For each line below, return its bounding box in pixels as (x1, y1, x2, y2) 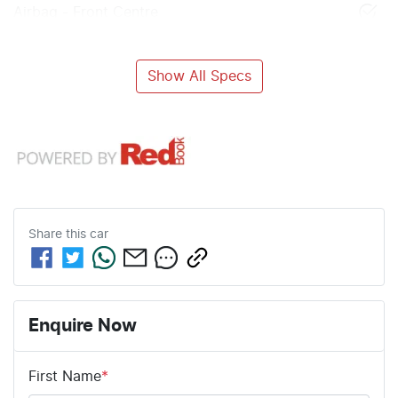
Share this (28, 227, 90, 241)
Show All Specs (147, 69, 251, 84)
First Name (28, 369, 101, 384)
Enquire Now (28, 316, 137, 335)
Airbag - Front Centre (13, 5, 158, 20)
